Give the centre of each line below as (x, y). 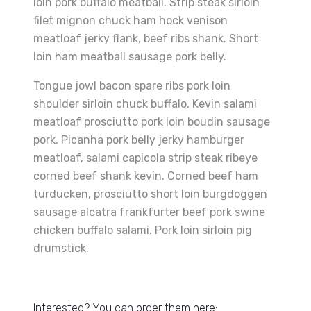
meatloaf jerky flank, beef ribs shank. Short (146, 39)
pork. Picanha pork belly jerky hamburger (139, 140)
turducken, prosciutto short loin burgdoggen (150, 194)
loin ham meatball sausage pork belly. (130, 57)
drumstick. (61, 248)
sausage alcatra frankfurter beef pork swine (149, 212)
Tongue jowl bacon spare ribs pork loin (132, 86)
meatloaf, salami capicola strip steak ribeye (145, 158)
